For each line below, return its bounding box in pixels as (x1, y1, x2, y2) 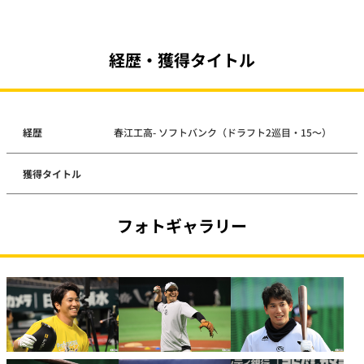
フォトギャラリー (117, 214, 247, 237)
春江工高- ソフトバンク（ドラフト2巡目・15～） (114, 125, 332, 139)
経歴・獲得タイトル (109, 48, 255, 71)
